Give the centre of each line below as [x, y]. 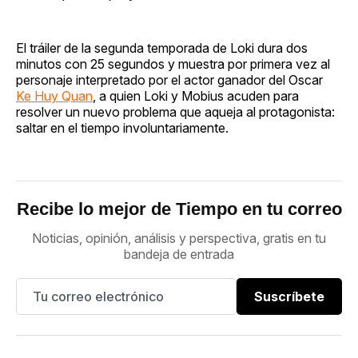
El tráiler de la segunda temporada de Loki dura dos [162, 48]
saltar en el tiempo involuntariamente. [122, 127]
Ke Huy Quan [54, 95]
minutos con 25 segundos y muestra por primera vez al [173, 64]
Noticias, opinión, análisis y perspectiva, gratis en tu [179, 238]
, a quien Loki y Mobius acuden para [196, 95]
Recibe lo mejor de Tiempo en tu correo [179, 209]
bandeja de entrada [179, 254]
